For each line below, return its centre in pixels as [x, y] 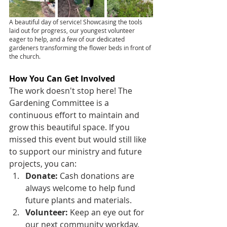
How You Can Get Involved [62, 79]
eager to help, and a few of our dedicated [68, 39]
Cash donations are [97, 176]
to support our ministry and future [77, 152]
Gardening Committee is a [60, 103]
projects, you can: [43, 164]
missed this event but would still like [79, 139]
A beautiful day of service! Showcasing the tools [77, 22]
